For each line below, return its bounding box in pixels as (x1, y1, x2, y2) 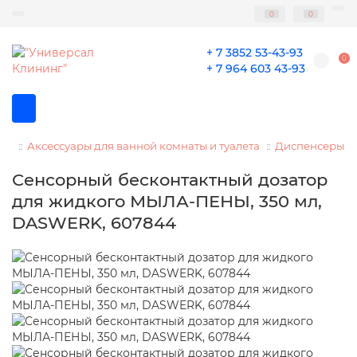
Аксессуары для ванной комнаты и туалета (27, 139, 260, 152)
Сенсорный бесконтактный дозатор (12, 170, 328, 190)
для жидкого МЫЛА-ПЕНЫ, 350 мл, (12, 191, 322, 211)
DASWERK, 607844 (12, 213, 176, 233)
